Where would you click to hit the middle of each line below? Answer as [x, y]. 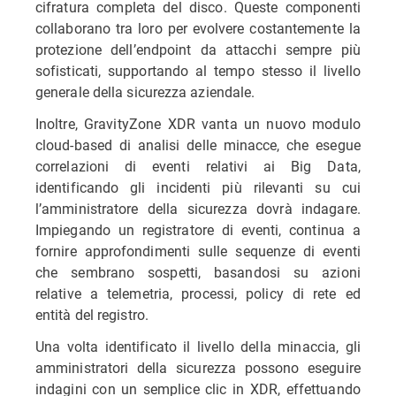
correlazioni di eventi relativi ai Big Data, [198, 166]
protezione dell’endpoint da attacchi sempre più [198, 49]
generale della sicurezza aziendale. [147, 91]
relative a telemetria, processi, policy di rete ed [198, 293]
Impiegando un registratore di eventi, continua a [198, 229]
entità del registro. [92, 314]
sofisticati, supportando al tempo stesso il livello [198, 70]
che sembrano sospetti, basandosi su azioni [198, 272]
